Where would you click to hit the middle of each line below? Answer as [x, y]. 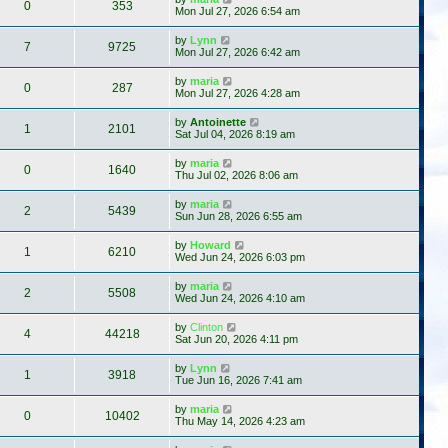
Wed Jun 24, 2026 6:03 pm [240, 256]
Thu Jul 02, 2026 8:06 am [236, 174]
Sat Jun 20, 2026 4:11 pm [236, 338]
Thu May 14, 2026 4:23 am [240, 420]
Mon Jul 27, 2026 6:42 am [237, 51]
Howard [210, 244]
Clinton [206, 326]
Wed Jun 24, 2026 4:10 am [240, 297]
